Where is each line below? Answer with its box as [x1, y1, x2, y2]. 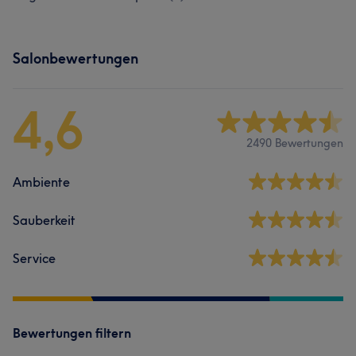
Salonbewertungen [13, 49, 138, 68]
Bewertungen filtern [13, 325, 131, 341]
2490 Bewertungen [246, 135, 343, 150]
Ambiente [13, 174, 70, 190]
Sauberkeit [13, 212, 75, 228]
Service [13, 250, 56, 266]
